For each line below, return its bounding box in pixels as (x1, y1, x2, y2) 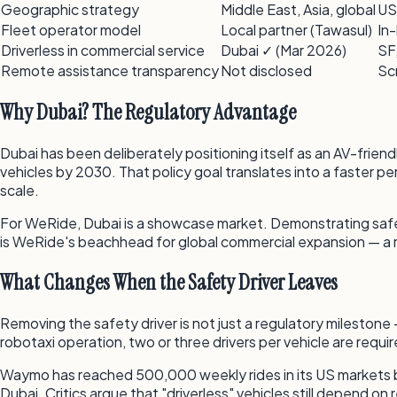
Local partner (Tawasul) (221, 20, 372, 40)
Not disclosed (221, 61, 312, 81)
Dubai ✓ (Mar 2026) (221, 41, 346, 60)
